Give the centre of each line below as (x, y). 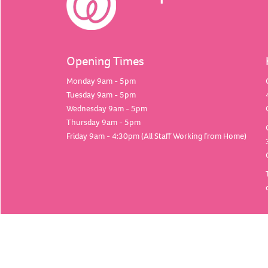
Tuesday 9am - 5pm (101, 94)
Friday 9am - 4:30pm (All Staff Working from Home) (156, 135)
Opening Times (105, 60)
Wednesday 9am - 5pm (106, 108)
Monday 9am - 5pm (101, 80)
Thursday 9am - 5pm (103, 122)
